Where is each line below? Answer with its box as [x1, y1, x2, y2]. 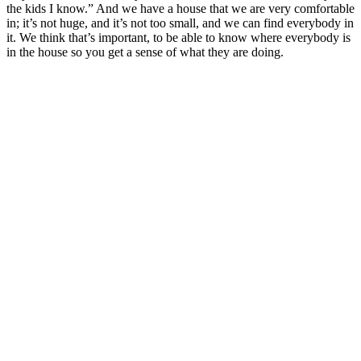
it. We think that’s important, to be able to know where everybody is [6, 30, 351, 44]
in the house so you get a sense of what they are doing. [6, 44, 284, 59]
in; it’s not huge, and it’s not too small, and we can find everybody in [6, 15, 354, 30]
